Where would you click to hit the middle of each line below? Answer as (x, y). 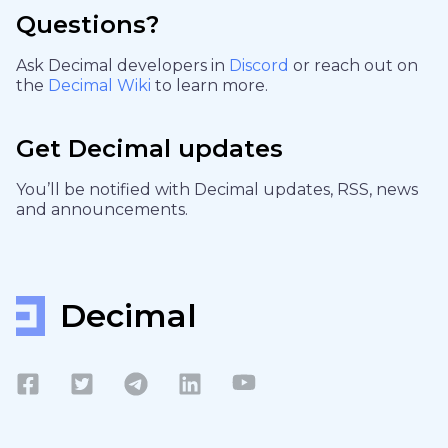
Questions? (87, 24)
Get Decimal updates (149, 148)
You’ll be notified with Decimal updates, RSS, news (217, 189)
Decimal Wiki (101, 85)
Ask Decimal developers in (122, 65)
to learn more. (211, 85)
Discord (261, 65)
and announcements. (102, 209)
